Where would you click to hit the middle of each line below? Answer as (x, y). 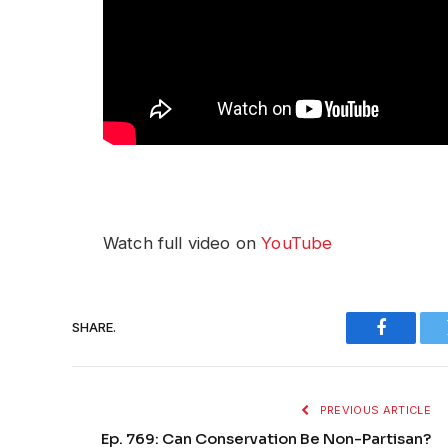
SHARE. (94, 327)
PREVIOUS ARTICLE (373, 409)
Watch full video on (182, 242)
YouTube (297, 242)
